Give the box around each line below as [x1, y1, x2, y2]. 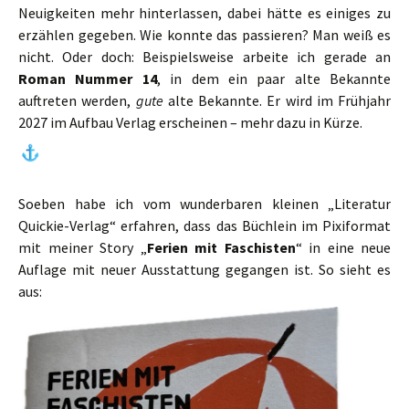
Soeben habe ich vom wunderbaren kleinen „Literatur [18, 194, 391, 214]
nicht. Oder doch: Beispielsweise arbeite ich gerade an [18, 47, 391, 66]
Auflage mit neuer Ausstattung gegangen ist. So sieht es [18, 260, 391, 279]
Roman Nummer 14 [18, 69, 157, 88]
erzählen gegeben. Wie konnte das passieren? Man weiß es [18, 26, 391, 44]
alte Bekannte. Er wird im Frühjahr [163, 91, 391, 110]
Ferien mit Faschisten [146, 238, 296, 257]
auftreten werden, [18, 91, 136, 110]
